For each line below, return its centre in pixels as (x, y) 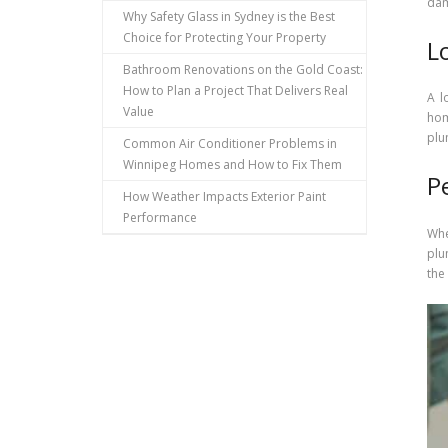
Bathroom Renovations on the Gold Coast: (243, 69)
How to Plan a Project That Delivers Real (235, 90)
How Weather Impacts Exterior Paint (224, 196)
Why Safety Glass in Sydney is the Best (229, 16)
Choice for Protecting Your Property (224, 37)
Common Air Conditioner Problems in (230, 143)
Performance (160, 217)
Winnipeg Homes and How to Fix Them (232, 164)
